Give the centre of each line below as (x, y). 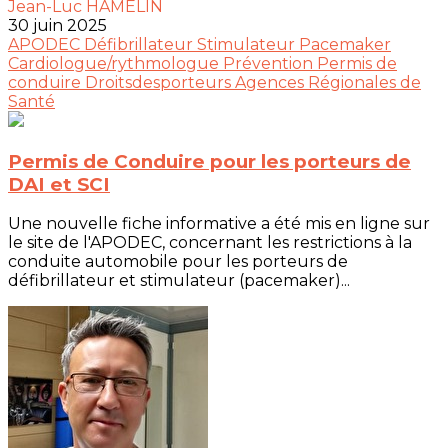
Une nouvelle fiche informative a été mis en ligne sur (219, 224)
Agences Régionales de (328, 82)
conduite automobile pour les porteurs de (178, 262)
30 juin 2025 (57, 25)
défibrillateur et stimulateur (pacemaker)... (179, 281)
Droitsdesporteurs (160, 82)
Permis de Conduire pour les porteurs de (209, 161)
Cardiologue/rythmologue (115, 63)
